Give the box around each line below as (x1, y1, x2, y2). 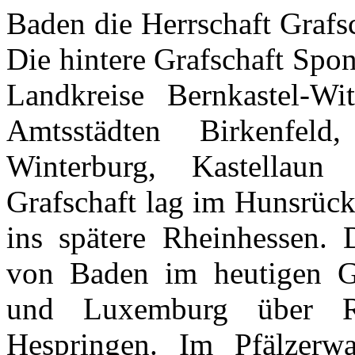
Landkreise (6, 78, 144, 113)
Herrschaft (141, 6, 271, 41)
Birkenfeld (200, 113, 333, 148)
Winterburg (6, 149, 148, 184)
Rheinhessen (162, 220, 319, 255)
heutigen (213, 256, 322, 291)
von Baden (6, 256, 166, 291)
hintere (59, 42, 146, 77)
